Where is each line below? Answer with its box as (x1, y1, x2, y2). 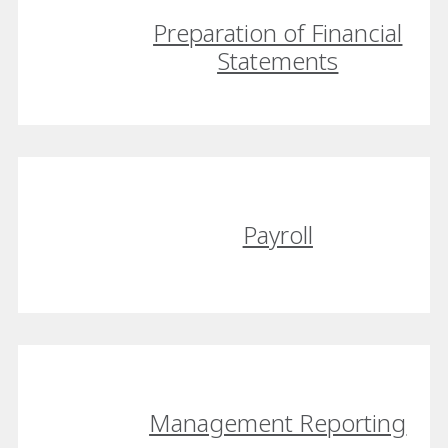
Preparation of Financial (153, 16, 403, 50)
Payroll (242, 217, 313, 251)
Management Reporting (149, 405, 407, 439)
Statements (217, 44, 339, 78)
